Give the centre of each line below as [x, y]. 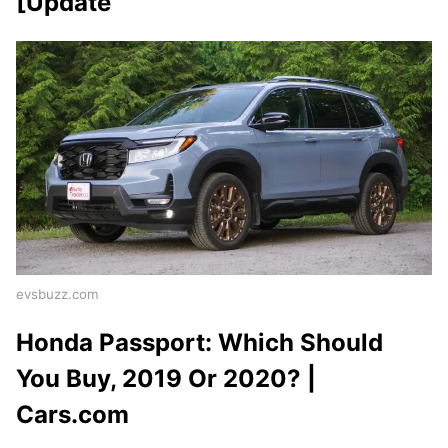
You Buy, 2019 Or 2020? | [166, 378]
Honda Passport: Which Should [199, 342]
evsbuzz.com [57, 294]
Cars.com [72, 414]
